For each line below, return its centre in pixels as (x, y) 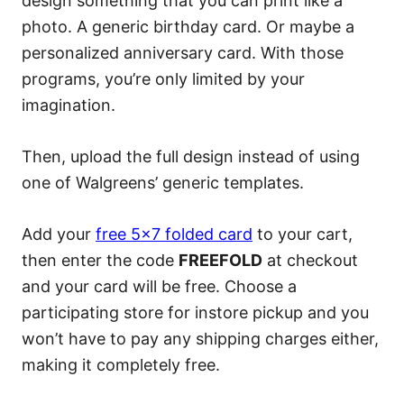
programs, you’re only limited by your (163, 79)
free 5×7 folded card (174, 234)
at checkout (310, 260)
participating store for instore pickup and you (195, 312)
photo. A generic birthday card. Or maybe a (188, 27)
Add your (59, 234)
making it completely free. (121, 365)
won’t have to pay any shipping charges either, (200, 339)
